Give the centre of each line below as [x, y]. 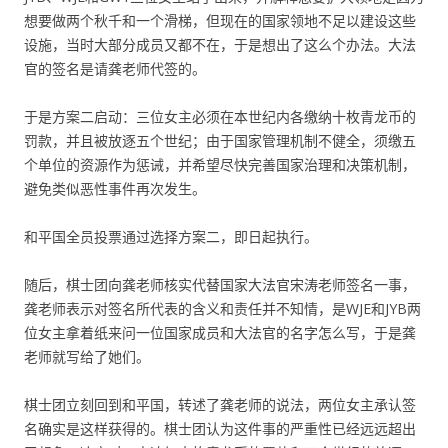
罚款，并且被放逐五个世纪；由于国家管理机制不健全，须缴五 [220, 140]
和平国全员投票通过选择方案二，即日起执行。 [171, 236]
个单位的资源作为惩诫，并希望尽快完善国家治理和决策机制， [220, 164]
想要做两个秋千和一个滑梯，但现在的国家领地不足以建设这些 [220, 20]
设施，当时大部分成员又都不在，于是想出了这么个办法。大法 [220, 44]
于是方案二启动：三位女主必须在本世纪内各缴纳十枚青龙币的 [220, 116]
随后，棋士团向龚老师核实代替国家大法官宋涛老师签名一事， [220, 284]
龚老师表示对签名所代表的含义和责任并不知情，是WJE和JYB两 [222, 308]
